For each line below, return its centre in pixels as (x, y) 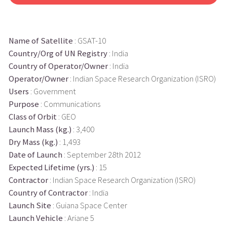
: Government (52, 91)
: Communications (69, 104)
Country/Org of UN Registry (58, 53)
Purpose (24, 104)
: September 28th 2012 (101, 155)
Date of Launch (35, 155)
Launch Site (30, 205)
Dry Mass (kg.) (33, 142)
